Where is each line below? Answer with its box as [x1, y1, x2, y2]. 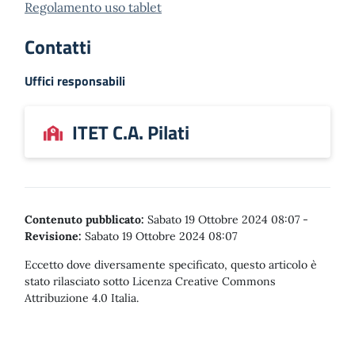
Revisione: [25, 229, 82, 243]
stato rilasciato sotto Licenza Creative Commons [25, 274, 276, 288]
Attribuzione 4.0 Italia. [25, 291, 139, 305]
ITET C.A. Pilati [72, 118, 189, 147]
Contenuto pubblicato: [25, 212, 144, 227]
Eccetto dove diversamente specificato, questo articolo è [25, 258, 317, 272]
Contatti [25, 32, 91, 61]
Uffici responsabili [25, 71, 125, 90]
